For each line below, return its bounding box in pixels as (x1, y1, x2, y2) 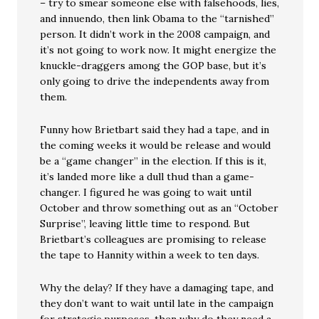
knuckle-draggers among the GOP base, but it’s (40, 59, 267, 72)
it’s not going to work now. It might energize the (40, 43, 277, 56)
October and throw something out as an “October (40, 202, 279, 214)
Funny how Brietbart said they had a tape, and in (40, 123, 270, 136)
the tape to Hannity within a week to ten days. (40, 249, 260, 261)
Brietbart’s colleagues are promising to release (40, 233, 267, 246)
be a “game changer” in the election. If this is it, (40, 155, 267, 167)
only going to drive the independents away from (40, 75, 270, 88)
